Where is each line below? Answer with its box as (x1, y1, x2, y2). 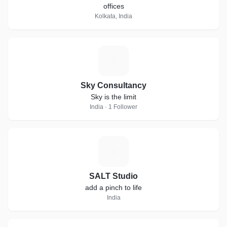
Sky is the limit (91, 93, 136, 101)
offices (103, 2, 124, 10)
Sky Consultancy (81, 81, 146, 90)
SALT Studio (89, 172, 138, 180)
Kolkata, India (95, 13, 132, 20)
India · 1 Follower (90, 103, 137, 110)
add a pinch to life (85, 183, 142, 192)
